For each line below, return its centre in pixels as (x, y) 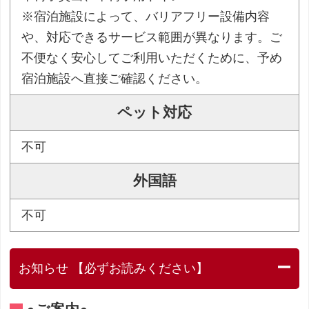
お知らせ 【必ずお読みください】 (114, 269)
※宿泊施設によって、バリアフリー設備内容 (146, 16)
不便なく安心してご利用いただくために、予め (152, 58)
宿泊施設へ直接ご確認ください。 (115, 78)
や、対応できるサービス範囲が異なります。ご (152, 37)
